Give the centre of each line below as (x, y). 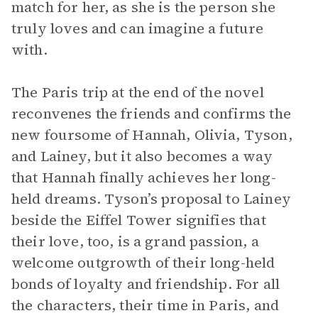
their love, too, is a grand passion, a (135, 241)
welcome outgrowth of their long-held (143, 263)
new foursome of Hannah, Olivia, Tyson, (152, 135)
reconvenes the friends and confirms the (151, 114)
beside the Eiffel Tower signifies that (139, 220)
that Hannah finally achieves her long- (144, 177)
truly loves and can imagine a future (138, 28)
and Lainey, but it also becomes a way (142, 156)
